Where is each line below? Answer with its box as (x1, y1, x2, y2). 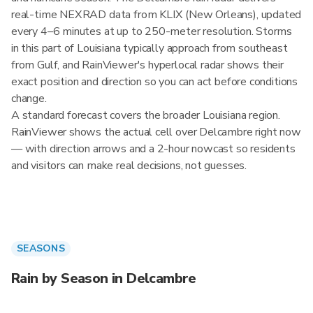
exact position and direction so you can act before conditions (11, 74, 298, 89)
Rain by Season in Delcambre (11, 269, 196, 288)
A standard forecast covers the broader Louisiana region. (11, 108, 280, 123)
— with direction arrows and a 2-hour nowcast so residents (11, 141, 296, 156)
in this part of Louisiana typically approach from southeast (11, 41, 288, 56)
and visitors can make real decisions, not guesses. (11, 158, 247, 173)
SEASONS (17, 242, 65, 255)
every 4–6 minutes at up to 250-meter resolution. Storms (11, 24, 293, 39)
